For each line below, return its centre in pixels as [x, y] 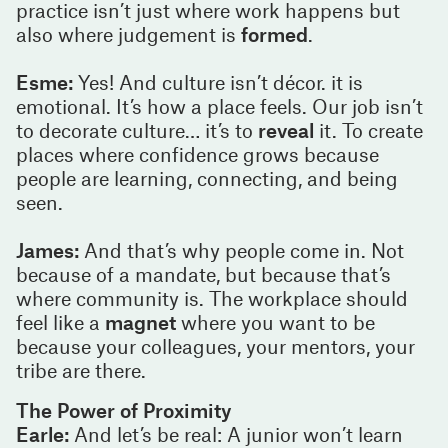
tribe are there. [81, 369]
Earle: [42, 433]
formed [274, 33]
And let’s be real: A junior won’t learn [236, 433]
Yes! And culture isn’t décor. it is [218, 81]
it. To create [368, 129]
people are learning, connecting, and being [207, 177]
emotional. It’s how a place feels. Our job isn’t [219, 105]
